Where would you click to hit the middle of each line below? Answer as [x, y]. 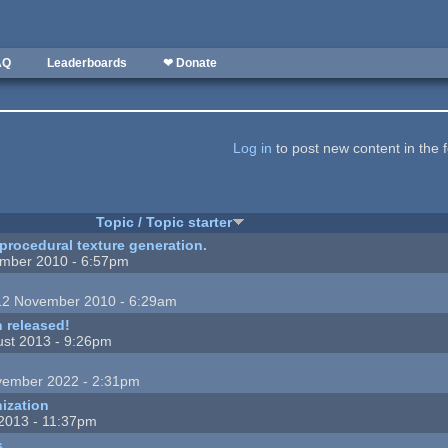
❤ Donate [190, 63]
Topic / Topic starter [163, 221]
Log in [252, 148]
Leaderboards [87, 63]
